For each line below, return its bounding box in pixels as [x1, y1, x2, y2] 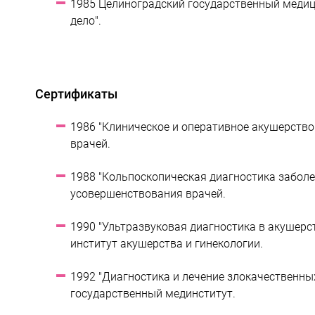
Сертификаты [35, 86, 117, 101]
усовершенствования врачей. [70, 187, 226, 200]
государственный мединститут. [70, 287, 236, 300]
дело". [70, 14, 101, 27]
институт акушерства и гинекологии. [70, 237, 263, 250]
